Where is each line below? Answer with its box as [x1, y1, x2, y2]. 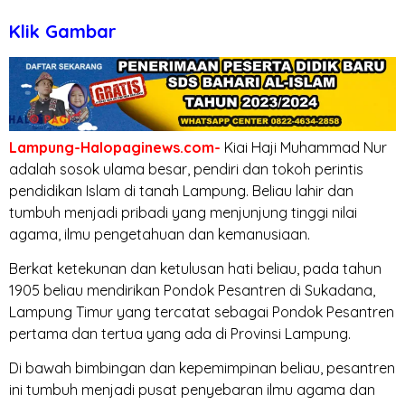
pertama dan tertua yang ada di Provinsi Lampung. [9, 324, 351, 343]
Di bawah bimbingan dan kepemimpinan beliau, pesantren [9, 359, 395, 378]
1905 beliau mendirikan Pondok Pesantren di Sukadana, [9, 280, 375, 299]
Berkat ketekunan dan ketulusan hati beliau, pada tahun [9, 259, 381, 278]
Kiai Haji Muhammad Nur [221, 137, 387, 156]
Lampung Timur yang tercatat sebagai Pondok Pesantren [9, 302, 394, 321]
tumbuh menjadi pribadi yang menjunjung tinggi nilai [9, 202, 357, 221]
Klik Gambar [9, 19, 117, 42]
